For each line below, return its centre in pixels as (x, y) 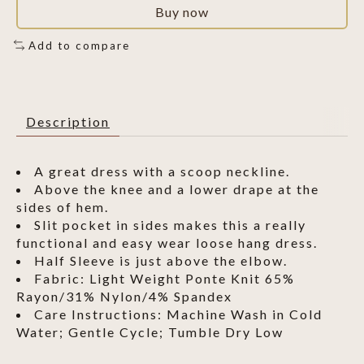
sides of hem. (63, 207)
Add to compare (79, 45)
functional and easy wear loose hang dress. (167, 243)
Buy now (182, 11)
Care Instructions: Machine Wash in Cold (178, 314)
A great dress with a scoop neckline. (162, 171)
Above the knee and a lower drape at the (177, 189)
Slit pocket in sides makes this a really (170, 225)
